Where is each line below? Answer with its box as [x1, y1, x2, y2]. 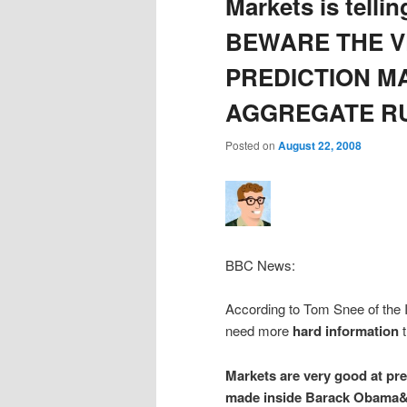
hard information [293, 321, 399, 342]
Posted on [225, 137, 278, 154]
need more [225, 321, 293, 341]
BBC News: [225, 254, 295, 274]
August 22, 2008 [278, 137, 362, 154]
